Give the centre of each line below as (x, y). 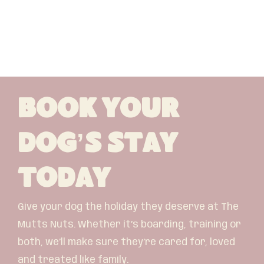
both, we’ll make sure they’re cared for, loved (126, 242)
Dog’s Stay (98, 146)
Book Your (98, 111)
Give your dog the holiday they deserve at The (128, 207)
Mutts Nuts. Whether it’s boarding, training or (129, 225)
